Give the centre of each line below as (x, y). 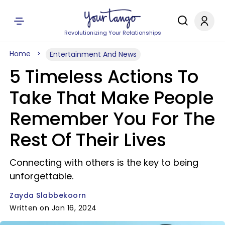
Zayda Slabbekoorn (48, 195)
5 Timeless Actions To (104, 77)
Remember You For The (112, 119)
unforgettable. (41, 176)
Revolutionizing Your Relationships (113, 33)
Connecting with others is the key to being (104, 162)
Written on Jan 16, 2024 (53, 208)
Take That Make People (111, 98)
